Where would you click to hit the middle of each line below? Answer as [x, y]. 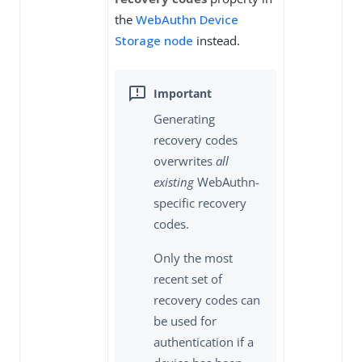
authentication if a [204, 341]
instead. [217, 41]
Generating [184, 118]
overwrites [185, 160]
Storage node [154, 41]
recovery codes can [207, 299]
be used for [185, 320]
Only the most [193, 257]
